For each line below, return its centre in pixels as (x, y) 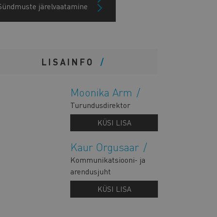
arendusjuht (91, 171)
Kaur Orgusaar (106, 147)
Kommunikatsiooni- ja (108, 160)
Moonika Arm (103, 92)
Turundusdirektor (101, 105)
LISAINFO (70, 62)
